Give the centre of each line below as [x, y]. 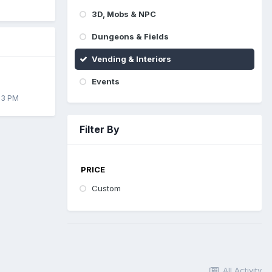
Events [106, 81]
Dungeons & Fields [130, 36]
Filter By [100, 129]
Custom [106, 188]
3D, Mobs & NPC [124, 14]
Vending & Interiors [131, 59]
